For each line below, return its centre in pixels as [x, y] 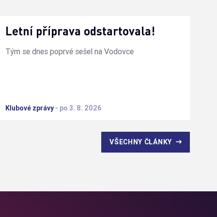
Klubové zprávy [29, 108]
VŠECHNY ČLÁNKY [141, 142]
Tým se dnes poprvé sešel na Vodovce [69, 51]
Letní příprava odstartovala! [80, 31]
